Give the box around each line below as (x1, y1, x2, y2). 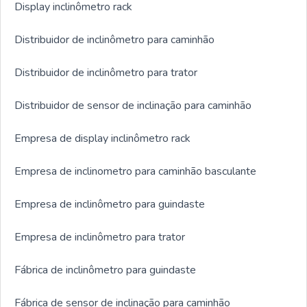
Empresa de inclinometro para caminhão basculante (14, 164, 256, 180)
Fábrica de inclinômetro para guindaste (14, 262, 196, 278)
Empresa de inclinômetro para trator (14, 230, 185, 245)
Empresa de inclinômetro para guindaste (14, 197, 205, 212)
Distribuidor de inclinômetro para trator (14, 65, 197, 81)
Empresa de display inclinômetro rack (14, 131, 191, 147)
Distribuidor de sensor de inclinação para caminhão (14, 98, 251, 114)
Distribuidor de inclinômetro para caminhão (14, 32, 214, 48)
